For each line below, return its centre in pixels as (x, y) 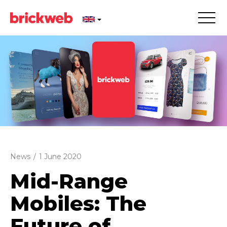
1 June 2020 (61, 157)
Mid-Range (69, 181)
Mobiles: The (78, 204)
